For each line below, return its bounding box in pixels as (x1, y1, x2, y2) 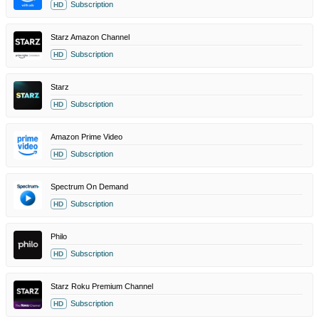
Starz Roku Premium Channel (51, 281, 153, 291)
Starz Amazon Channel (51, 32, 130, 41)
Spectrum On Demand (51, 182, 128, 191)
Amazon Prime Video (51, 132, 122, 141)
